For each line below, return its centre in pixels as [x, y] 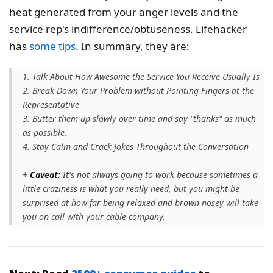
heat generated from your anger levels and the [124, 12]
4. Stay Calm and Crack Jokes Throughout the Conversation [136, 146]
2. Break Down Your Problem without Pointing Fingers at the [138, 90]
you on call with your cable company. [94, 216]
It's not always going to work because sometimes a [160, 174]
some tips [52, 46]
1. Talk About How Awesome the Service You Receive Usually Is [141, 76]
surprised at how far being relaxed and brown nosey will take [140, 202]
